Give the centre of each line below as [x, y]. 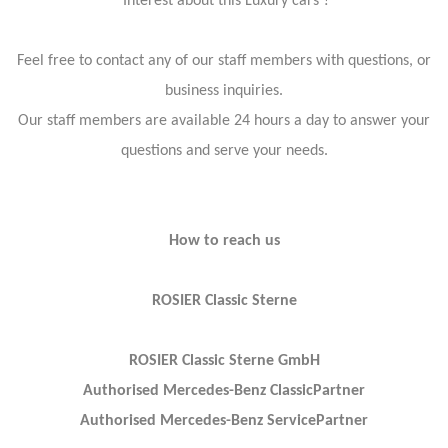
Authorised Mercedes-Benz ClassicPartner [224, 390]
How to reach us [224, 240]
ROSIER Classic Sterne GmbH [224, 360]
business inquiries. [224, 90]
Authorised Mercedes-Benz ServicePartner [224, 420]
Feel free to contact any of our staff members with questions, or [224, 60]
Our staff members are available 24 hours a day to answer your [224, 120]
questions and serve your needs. [224, 150]
